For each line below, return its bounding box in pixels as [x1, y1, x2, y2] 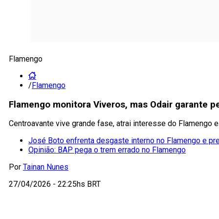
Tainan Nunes [23, 162, 68, 172]
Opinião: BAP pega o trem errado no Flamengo [28, 145, 186, 155]
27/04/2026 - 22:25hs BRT [9, 179, 101, 189]
